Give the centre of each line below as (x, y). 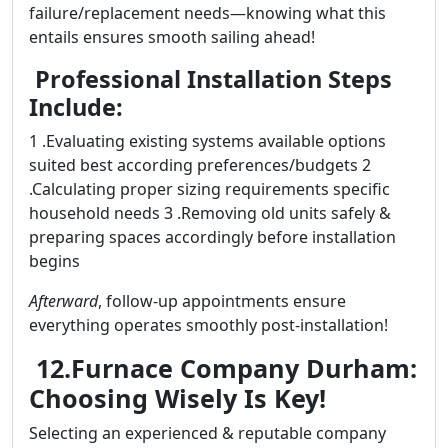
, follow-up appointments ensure (222, 301)
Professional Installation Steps (210, 79)
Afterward (63, 301)
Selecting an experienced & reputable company (207, 433)
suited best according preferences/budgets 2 (200, 165)
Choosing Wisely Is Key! (177, 398)
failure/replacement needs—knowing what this (207, 13)
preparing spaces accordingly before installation (212, 237)
